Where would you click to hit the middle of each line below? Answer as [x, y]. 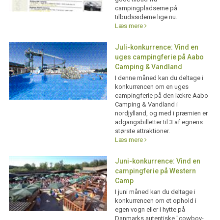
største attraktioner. [142, 131]
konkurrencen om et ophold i [155, 201]
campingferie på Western [155, 171]
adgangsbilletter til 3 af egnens [159, 122]
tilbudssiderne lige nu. [146, 17]
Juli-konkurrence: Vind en [156, 47]
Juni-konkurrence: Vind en [157, 161]
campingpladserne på [146, 8]
